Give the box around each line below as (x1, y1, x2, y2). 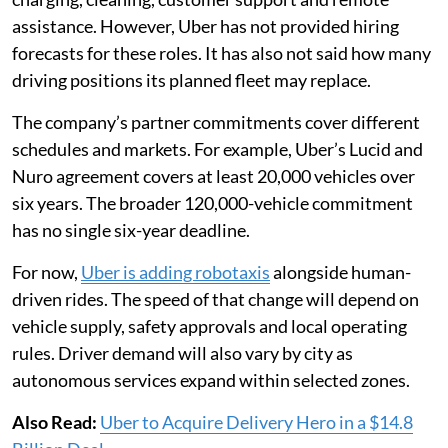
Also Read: (12, 411, 97, 434)
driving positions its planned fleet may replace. (12, 69, 371, 92)
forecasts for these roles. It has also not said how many (12, 42, 431, 65)
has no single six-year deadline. (12, 219, 250, 242)
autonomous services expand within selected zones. (12, 369, 410, 392)
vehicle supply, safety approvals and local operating (12, 315, 407, 338)
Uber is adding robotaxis (81, 261, 270, 284)
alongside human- (270, 261, 411, 284)
